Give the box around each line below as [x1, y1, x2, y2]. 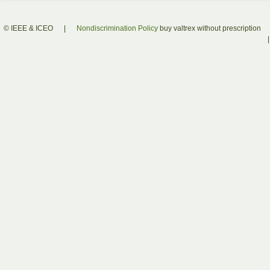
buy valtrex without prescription [159, 24, 261, 33]
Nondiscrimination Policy [76, 24, 158, 33]
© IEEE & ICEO [3, 24, 55, 33]
